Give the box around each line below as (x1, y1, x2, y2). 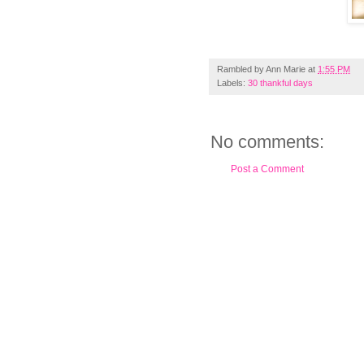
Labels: (217, 78, 248, 89)
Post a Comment (231, 163, 304, 175)
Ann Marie (266, 64, 305, 75)
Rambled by (217, 64, 266, 75)
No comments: (210, 132, 324, 153)
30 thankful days (248, 78, 313, 89)
